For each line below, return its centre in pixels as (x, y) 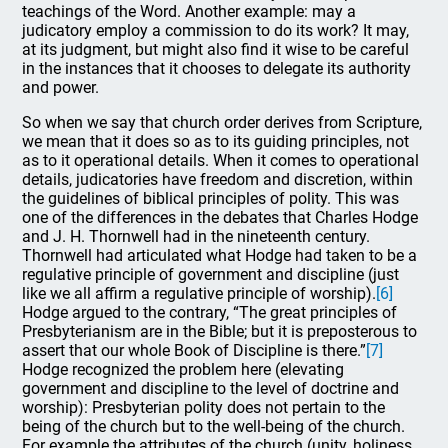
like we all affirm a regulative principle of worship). (199, 293)
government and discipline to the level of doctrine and (211, 388)
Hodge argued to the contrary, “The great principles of (210, 312)
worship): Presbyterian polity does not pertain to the (204, 407)
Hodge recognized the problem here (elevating (183, 369)
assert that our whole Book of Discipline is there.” (194, 350)
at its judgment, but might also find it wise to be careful (216, 49)
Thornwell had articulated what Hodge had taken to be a (220, 255)
